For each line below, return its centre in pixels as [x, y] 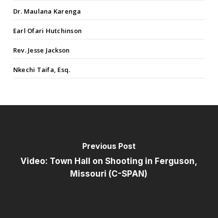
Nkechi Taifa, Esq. [42, 70]
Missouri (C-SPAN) [109, 174]
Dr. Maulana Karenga [47, 11]
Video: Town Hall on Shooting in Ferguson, [109, 161]
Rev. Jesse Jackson [41, 50]
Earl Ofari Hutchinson [47, 31]
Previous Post [109, 146]
